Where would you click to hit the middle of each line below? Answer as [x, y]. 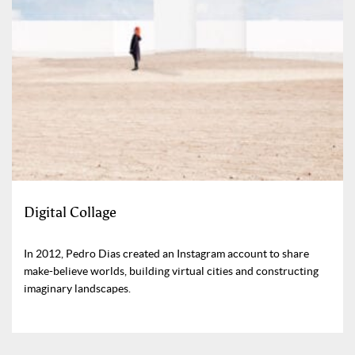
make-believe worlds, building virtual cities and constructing [171, 271]
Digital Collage [70, 212]
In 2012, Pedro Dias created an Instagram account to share [166, 253]
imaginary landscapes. [77, 288]
